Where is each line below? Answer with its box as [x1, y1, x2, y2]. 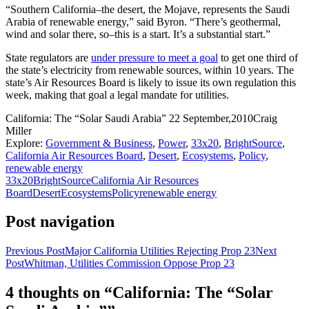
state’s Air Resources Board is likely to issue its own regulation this [6, 76, 296, 88]
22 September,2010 [169, 112, 253, 124]
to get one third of [218, 51, 298, 63]
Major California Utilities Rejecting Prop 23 [65, 245, 255, 257]
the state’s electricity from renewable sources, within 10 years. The [6, 63, 294, 76]
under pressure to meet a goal [91, 51, 218, 63]
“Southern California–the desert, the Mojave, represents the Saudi [6, 3, 290, 15]
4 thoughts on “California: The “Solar [6, 283, 273, 302]
